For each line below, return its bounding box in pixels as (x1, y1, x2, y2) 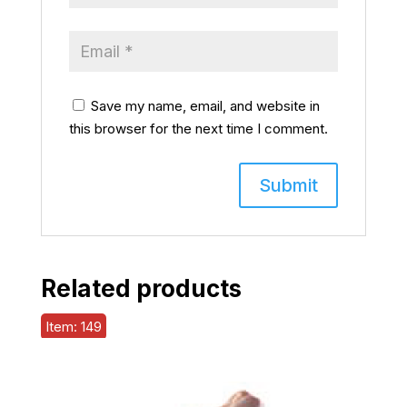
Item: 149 (45, 317, 102, 335)
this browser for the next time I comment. (68, 119, 328, 137)
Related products (40, 273, 242, 303)
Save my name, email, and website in (90, 96, 320, 114)
